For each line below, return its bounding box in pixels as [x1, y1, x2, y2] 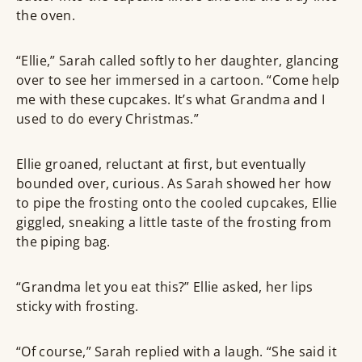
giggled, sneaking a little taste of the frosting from [16, 213, 331, 232]
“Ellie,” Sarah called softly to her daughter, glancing [16, 52, 339, 70]
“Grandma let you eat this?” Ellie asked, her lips [16, 278, 314, 297]
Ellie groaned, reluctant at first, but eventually [16, 155, 306, 174]
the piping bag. [16, 233, 111, 251]
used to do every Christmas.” [16, 110, 199, 128]
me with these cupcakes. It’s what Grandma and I [16, 90, 326, 109]
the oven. [16, 6, 75, 25]
